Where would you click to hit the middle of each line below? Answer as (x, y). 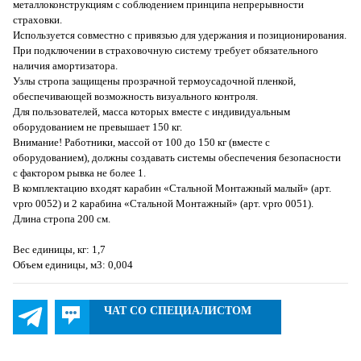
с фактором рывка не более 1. (80, 173)
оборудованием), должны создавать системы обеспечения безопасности (177, 158)
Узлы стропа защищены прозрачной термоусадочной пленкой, (155, 81)
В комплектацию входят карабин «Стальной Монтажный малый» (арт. (172, 188)
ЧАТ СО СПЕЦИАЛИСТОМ (178, 311)
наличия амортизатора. (66, 66)
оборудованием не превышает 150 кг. (98, 127)
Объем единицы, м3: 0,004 (73, 265)
